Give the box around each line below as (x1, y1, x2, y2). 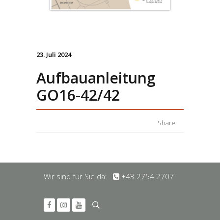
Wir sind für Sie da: (44, 171, 113, 181)
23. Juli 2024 (36, 50, 71, 59)
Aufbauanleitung (36, 67, 156, 88)
